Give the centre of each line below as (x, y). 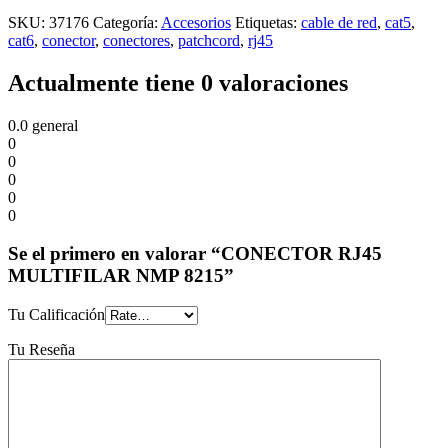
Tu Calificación (56, 315)
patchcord (209, 40)
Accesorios (196, 22)
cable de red (339, 22)
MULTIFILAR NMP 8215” (121, 276)
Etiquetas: (268, 22)
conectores (136, 40)
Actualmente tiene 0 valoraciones (178, 82)
